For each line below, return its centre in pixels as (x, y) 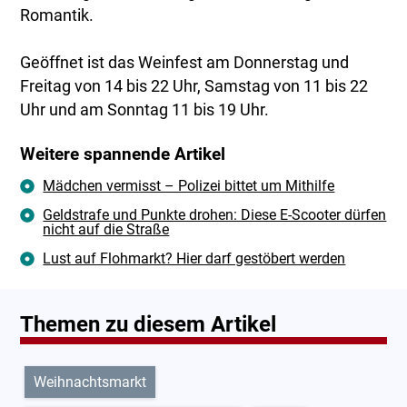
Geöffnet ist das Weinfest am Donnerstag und (185, 63)
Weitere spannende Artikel (123, 155)
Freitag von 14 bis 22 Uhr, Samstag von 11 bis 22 (194, 87)
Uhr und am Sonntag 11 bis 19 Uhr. (145, 110)
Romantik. (57, 16)
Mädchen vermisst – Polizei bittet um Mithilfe (189, 186)
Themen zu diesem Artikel (149, 325)
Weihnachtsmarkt (90, 382)
